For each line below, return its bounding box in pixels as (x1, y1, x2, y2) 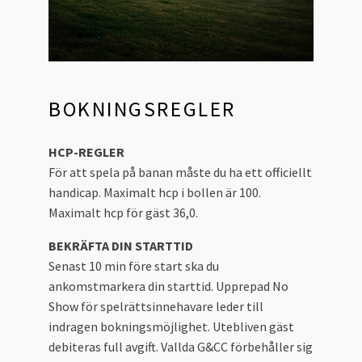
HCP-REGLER (48, 143, 124, 160)
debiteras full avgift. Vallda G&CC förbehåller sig (48, 338, 313, 355)
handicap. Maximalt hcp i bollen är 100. (48, 183, 261, 200)
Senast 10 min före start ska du (48, 257, 219, 274)
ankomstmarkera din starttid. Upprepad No (48, 277, 288, 294)
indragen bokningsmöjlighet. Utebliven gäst (48, 318, 294, 335)
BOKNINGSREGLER (48, 95, 236, 122)
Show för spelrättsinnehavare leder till (48, 297, 263, 314)
